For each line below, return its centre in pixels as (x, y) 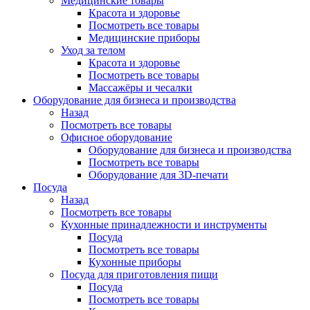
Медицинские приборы (144, 38)
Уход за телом (93, 50)
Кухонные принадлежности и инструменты (164, 225)
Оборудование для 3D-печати (158, 175)
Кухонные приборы (135, 262)
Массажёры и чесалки (140, 88)
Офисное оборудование (117, 137)
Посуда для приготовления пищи (139, 274)
